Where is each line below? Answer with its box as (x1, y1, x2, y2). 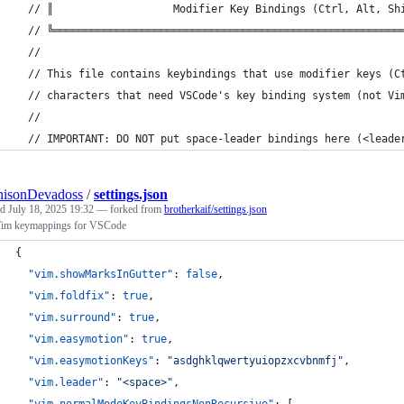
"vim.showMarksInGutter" (28, 268, 173, 280)
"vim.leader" (28, 376, 104, 389)
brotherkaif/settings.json (164, 203, 267, 216)
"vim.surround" (28, 311, 116, 324)
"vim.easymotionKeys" (28, 354, 154, 367)
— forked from (96, 203, 164, 216)
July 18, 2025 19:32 (8, 203, 94, 216)
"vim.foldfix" (28, 289, 110, 302)
